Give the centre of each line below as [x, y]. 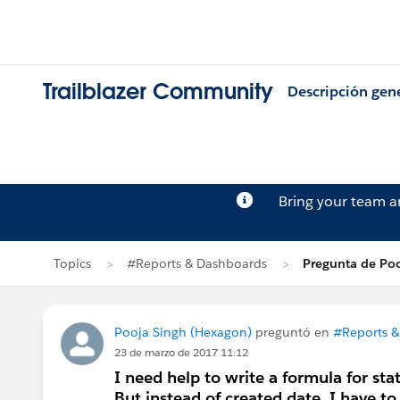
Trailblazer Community [158, 92]
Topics [72, 263]
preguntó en [292, 332]
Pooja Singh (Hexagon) [183, 332]
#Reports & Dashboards [197, 263]
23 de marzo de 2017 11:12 [181, 352]
